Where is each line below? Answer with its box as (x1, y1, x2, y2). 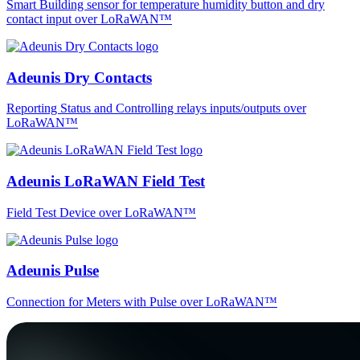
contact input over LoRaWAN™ (6, 11, 172, 26)
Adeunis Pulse (6, 262, 99, 280)
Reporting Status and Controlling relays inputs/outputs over (6, 101, 306, 116)
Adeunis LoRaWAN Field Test (6, 172, 205, 190)
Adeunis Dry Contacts (6, 68, 152, 86)
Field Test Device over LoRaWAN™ (6, 205, 196, 219)
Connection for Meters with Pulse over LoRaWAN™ (6, 295, 277, 309)
